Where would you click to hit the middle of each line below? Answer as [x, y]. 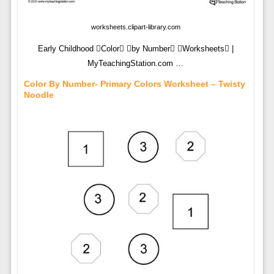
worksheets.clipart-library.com [135, 27]
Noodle [39, 95]
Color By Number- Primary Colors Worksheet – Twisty [134, 84]
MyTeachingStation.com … [136, 64]
